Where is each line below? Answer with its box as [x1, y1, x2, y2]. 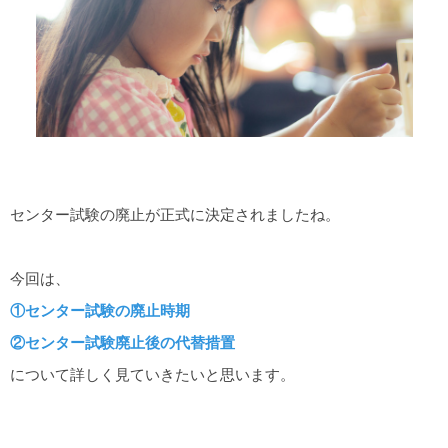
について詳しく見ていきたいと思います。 [10, 366, 295, 384]
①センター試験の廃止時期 [10, 302, 190, 320]
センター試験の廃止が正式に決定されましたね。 [10, 206, 340, 224]
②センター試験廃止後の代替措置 [10, 334, 235, 352]
